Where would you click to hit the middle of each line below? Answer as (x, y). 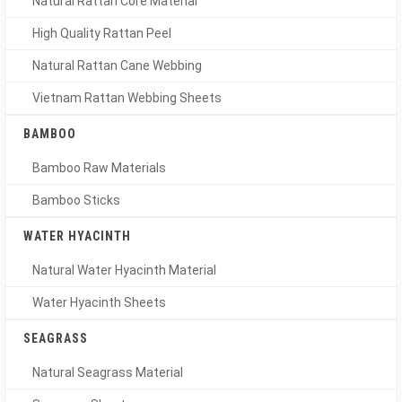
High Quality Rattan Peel (102, 33)
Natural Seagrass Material (108, 372)
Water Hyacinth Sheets (99, 302)
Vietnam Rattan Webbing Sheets (127, 98)
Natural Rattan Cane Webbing (117, 66)
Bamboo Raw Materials (99, 168)
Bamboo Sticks (76, 200)
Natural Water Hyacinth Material (124, 270)
